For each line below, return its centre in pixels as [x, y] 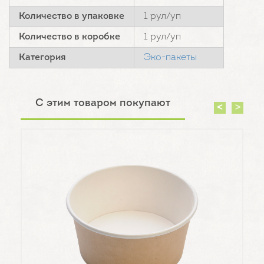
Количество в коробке [70, 37]
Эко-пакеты [170, 57]
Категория [42, 57]
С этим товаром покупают [103, 103]
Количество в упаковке [72, 16]
